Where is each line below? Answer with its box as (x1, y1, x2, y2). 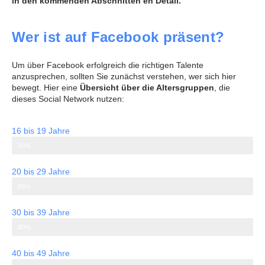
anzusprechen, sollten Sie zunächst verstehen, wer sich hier (12, 72, 236, 82)
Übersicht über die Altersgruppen (80, 83, 214, 93)
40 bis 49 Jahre (12, 248, 70, 258)
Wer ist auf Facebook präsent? (12, 29, 225, 46)
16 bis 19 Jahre (12, 125, 70, 135)
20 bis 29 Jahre (12, 166, 70, 176)
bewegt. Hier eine (12, 83, 80, 93)
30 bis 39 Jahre (12, 207, 70, 217)
